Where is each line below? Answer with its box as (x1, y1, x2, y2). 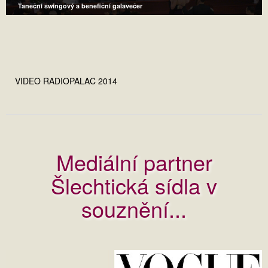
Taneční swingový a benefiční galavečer (18, 1, 142, 10)
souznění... (81, 193, 187, 224)
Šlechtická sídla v (51, 170, 217, 200)
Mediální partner (56, 147, 212, 177)
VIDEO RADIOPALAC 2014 (15, 75, 117, 87)
